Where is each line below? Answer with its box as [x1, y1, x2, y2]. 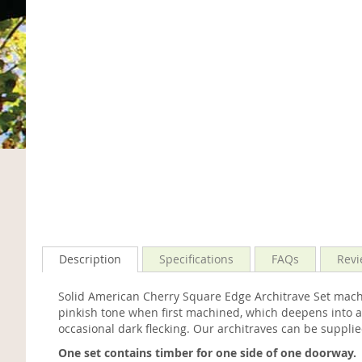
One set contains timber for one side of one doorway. [58, 345, 356, 360]
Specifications [159, 251, 234, 267]
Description [59, 251, 121, 267]
